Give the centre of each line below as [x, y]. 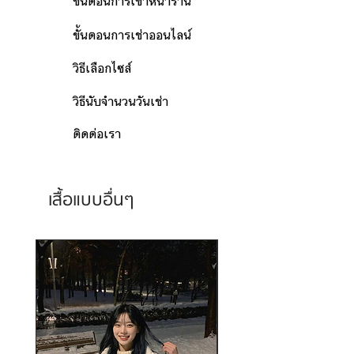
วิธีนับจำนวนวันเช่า [121, 102]
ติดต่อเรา [97, 134]
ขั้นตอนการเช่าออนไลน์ [132, 35]
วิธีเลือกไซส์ [102, 68]
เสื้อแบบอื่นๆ [91, 200]
